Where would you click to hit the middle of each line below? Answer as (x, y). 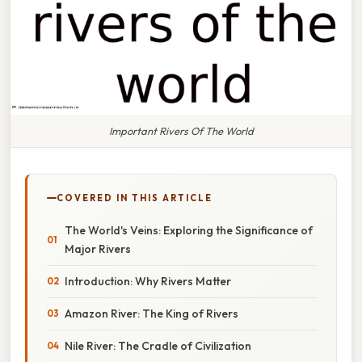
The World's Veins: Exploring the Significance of (189, 230)
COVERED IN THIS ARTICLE (135, 198)
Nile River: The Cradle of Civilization (158, 345)
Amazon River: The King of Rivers (152, 313)
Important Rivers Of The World (181, 130)
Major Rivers (98, 248)
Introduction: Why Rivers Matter (148, 281)
